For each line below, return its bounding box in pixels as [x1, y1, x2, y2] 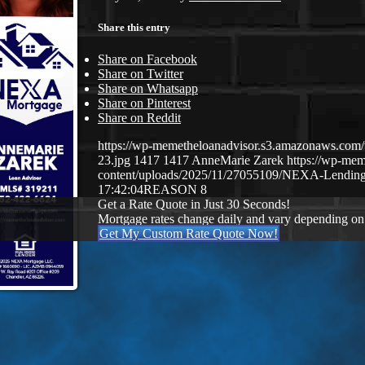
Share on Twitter [98, 67, 183, 81]
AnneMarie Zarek [191, 153, 284, 168]
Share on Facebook [98, 52, 197, 67]
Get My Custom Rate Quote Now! [99, 226, 278, 241]
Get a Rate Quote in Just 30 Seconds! [98, 197, 290, 212]
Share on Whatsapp [98, 81, 198, 96]
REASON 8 [143, 182, 207, 197]
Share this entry [98, 20, 170, 33]
